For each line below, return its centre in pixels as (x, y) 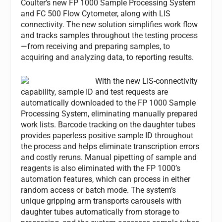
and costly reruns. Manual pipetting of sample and (109, 157)
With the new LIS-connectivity (147, 81)
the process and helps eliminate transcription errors (110, 146)
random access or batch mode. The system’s (99, 190)
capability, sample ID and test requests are (95, 92)
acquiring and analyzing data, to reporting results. (108, 57)
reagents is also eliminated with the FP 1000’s (101, 168)
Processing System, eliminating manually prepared (110, 113)
